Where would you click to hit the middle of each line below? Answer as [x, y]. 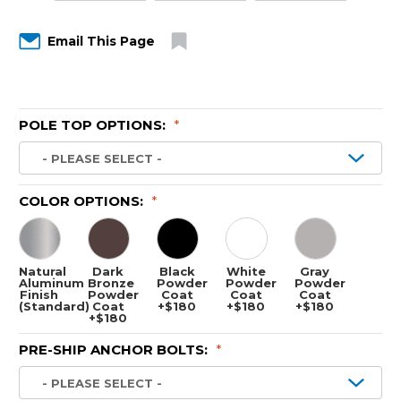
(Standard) [54, 306]
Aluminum [51, 282]
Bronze [111, 282]
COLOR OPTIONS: [83, 200]
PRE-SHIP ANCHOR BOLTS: [115, 350]
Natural [43, 271]
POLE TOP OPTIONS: [94, 125]
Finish [39, 294]
